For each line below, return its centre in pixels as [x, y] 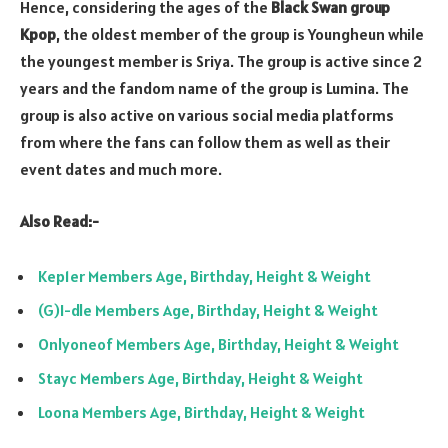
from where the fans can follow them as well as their [205, 141]
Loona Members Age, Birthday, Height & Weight [201, 412]
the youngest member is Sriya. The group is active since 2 [221, 60]
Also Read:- [59, 220]
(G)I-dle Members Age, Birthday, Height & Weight [208, 310]
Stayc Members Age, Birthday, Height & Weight [200, 378]
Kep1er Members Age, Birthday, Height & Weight [204, 276]
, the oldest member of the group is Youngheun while [240, 33]
